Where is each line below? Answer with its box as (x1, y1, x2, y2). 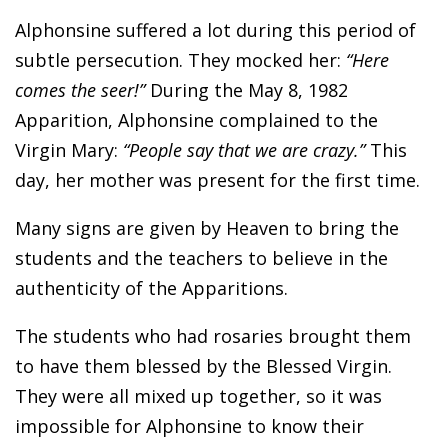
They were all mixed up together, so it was (15, 383, 382, 408)
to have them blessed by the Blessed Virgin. (15, 353, 392, 378)
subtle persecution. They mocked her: (15, 47, 346, 72)
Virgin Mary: (15, 137, 123, 162)
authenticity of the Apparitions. (15, 275, 288, 300)
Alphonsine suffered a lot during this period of (15, 17, 416, 42)
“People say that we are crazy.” (123, 137, 365, 162)
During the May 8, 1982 (150, 77, 348, 102)
